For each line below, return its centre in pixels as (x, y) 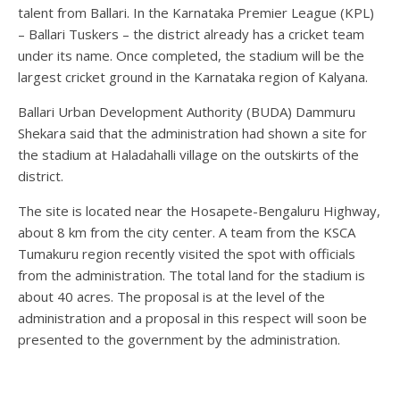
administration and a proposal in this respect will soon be (192, 318)
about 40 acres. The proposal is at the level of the (171, 297)
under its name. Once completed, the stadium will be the (191, 56)
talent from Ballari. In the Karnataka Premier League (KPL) (196, 13)
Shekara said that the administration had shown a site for (192, 133)
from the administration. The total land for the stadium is (192, 275)
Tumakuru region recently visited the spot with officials (187, 254)
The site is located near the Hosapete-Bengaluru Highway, (199, 211)
